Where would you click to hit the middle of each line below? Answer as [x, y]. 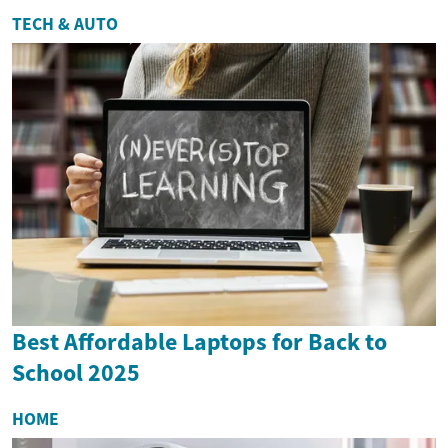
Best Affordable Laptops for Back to [199, 341]
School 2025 [76, 372]
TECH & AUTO [65, 24]
